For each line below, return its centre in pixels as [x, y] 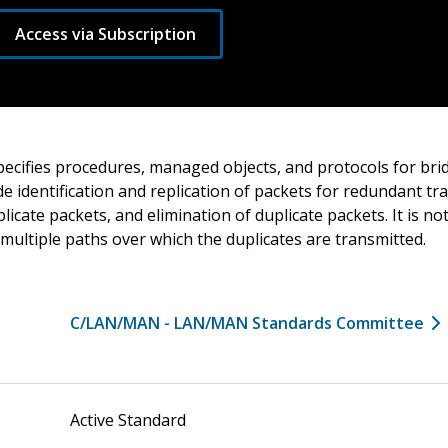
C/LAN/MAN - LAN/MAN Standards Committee [247, 323]
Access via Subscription [105, 34]
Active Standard [128, 420]
